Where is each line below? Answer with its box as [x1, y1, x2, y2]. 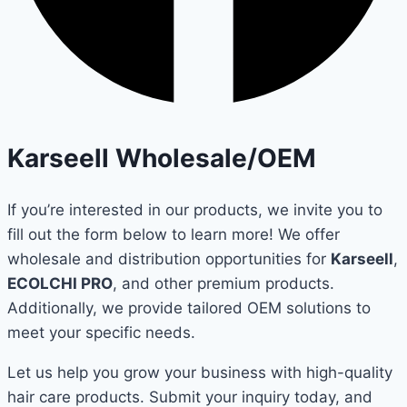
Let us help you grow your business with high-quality [7, 363, 392, 382]
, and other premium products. [113, 274, 334, 293]
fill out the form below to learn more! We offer [7, 225, 340, 244]
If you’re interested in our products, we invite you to [7, 201, 382, 220]
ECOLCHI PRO [7, 274, 113, 293]
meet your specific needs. [7, 323, 195, 342]
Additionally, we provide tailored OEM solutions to [7, 299, 371, 318]
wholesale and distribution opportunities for [7, 250, 331, 269]
